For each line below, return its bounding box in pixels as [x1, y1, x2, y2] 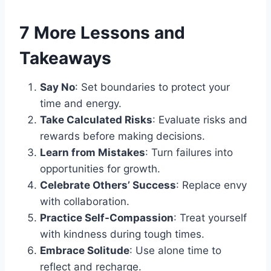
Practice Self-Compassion [40, 211, 174, 224]
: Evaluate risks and [152, 113, 247, 126]
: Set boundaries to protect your [75, 80, 230, 93]
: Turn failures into [145, 146, 233, 158]
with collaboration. [40, 195, 129, 207]
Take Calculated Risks [40, 113, 152, 126]
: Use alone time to [129, 244, 221, 256]
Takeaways [19, 47, 111, 68]
